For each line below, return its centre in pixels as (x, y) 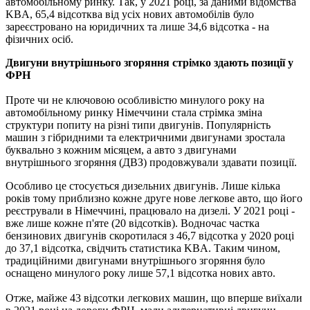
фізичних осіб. (39, 39)
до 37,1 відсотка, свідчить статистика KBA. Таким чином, (143, 248)
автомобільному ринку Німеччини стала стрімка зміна (134, 112)
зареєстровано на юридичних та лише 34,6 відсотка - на (137, 26)
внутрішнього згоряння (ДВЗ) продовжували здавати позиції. (151, 162)
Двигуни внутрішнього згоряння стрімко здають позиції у (149, 62)
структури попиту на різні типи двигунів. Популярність (138, 125)
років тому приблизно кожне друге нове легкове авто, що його (154, 198)
